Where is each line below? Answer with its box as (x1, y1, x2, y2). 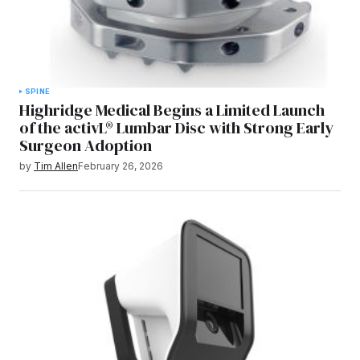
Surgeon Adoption (19, 134, 152, 157)
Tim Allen (34, 160, 78, 173)
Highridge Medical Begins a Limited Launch (19, 99, 325, 122)
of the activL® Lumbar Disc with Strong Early (19, 117, 333, 140)
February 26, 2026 (78, 160, 163, 173)
